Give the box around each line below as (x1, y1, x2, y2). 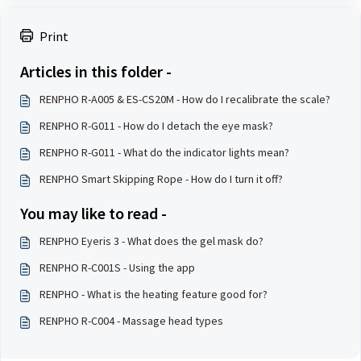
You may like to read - (20, 203, 167, 223)
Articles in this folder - (20, 61, 172, 81)
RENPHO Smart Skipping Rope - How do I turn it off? (39, 172, 283, 186)
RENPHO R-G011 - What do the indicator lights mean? (39, 145, 289, 160)
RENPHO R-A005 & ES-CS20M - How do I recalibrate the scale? (39, 92, 330, 106)
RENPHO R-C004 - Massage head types (39, 313, 223, 328)
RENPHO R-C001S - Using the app (39, 260, 195, 275)
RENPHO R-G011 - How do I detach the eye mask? (39, 118, 273, 133)
